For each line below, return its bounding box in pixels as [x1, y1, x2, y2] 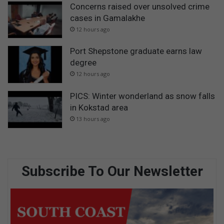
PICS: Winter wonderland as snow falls [70, 90, 215, 101]
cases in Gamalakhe [70, 12, 145, 23]
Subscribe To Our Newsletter [21, 162, 203, 179]
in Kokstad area [70, 102, 128, 112]
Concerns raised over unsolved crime [70, 1, 209, 11]
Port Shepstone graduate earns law [70, 46, 202, 56]
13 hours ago [76, 114, 110, 122]
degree [70, 57, 96, 68]
